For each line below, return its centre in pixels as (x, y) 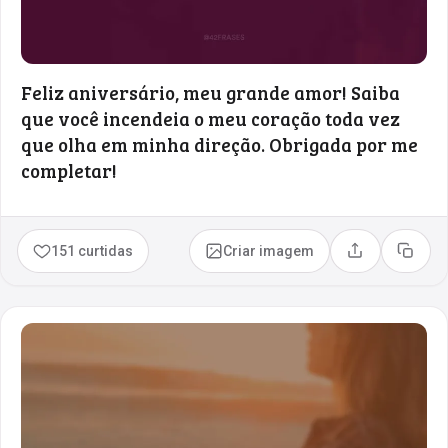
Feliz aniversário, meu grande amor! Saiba (210, 92)
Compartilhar (397, 257)
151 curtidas (92, 250)
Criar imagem (269, 250)
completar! (69, 170)
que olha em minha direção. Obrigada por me (219, 144)
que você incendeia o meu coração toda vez (210, 118)
